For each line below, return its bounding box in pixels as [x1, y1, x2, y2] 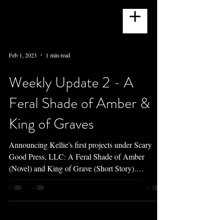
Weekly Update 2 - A [9, 72, 134, 93]
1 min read [46, 51, 70, 59]
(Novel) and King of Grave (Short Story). [9, 163, 136, 173]
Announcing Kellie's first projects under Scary [9, 139, 152, 150]
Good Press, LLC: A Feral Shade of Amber [9, 151, 144, 162]
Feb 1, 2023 [9, 51, 37, 59]
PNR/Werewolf [9, 175, 56, 185]
